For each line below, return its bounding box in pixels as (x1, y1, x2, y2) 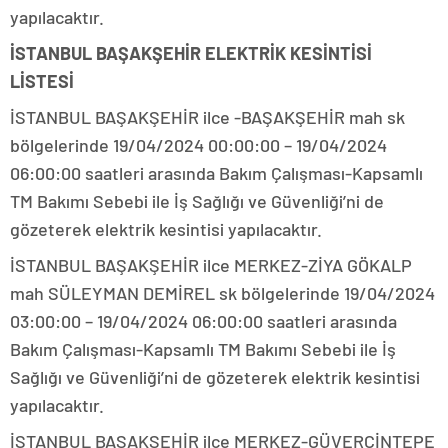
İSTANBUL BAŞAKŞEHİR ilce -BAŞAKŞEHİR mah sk (10, 106, 405, 129)
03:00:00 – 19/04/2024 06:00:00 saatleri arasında (10, 310, 397, 333)
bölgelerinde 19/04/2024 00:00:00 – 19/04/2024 (10, 134, 387, 157)
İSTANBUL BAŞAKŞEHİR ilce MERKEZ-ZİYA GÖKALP (10, 254, 412, 277)
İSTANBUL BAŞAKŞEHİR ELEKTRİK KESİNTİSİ (10, 42, 372, 65)
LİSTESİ (10, 70, 74, 93)
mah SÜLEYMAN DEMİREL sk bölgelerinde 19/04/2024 (10, 282, 435, 305)
